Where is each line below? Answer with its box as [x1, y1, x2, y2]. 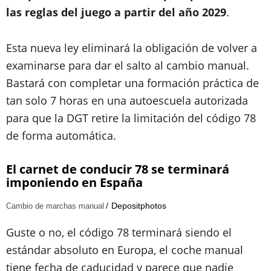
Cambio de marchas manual [6, 201, 104, 211]
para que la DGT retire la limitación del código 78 [6, 111, 256, 125]
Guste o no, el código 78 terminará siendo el [6, 225, 232, 240]
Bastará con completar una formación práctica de [6, 76, 259, 90]
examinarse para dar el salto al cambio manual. [6, 58, 249, 73]
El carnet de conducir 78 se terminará [6, 161, 229, 177]
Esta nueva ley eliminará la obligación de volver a [6, 41, 257, 55]
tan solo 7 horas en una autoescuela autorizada [6, 93, 248, 108]
